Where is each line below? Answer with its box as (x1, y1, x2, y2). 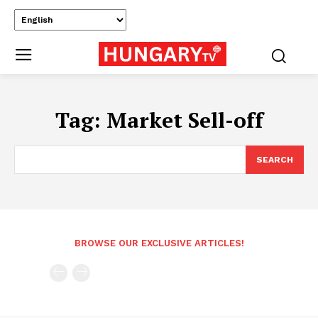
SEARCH (256, 154, 293, 165)
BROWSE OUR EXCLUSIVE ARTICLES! (74, 237, 244, 248)
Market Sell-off (106, 105, 263, 134)
